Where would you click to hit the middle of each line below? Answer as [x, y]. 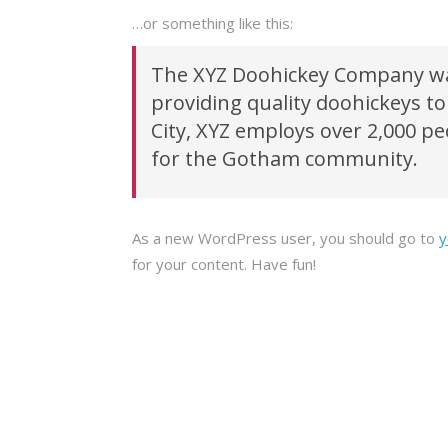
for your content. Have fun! [224, 263]
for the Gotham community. [284, 159]
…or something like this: [212, 23]
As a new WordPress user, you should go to [285, 237]
